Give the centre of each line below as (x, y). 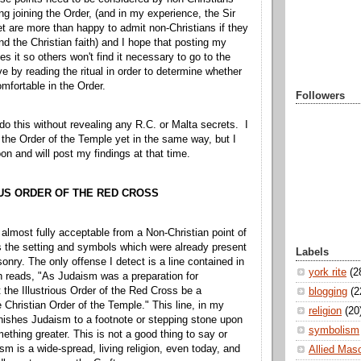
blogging (328, 292)
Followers (320, 95)
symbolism (334, 331)
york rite (328, 273)
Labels (312, 253)
